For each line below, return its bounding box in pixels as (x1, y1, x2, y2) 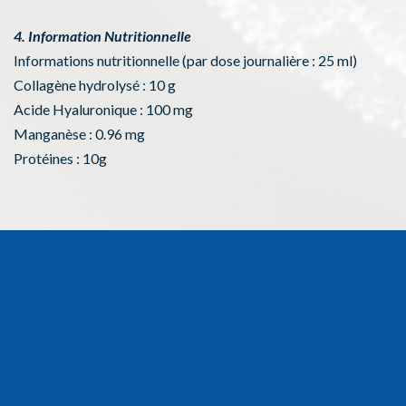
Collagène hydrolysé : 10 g (14, 76, 176, 94)
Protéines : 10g (14, 150, 107, 168)
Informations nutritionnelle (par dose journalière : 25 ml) (14, 52, 357, 70)
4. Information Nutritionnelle (14, 27, 191, 45)
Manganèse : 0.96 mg (14, 125, 145, 143)
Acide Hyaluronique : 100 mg (14, 101, 193, 119)
